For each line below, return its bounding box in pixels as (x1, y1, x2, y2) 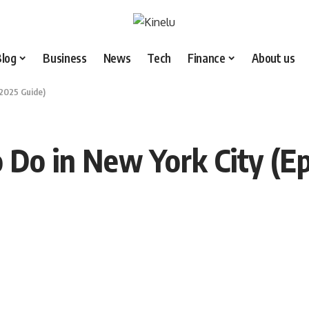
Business (43, 50, 87, 66)
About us (252, 50, 295, 66)
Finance (187, 50, 226, 66)
